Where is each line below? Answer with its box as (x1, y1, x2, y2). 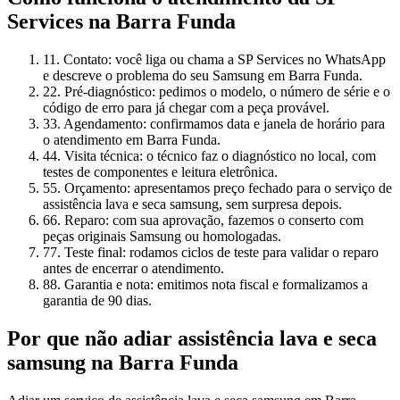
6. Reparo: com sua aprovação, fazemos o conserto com (50, 212, 363, 229)
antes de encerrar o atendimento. (43, 261, 224, 277)
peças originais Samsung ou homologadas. (43, 229, 281, 245)
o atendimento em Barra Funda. (43, 132, 221, 148)
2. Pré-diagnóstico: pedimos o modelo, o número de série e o (50, 84, 390, 100)
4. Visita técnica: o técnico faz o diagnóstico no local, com (50, 148, 376, 164)
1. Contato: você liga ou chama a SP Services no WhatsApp (49, 52, 386, 68)
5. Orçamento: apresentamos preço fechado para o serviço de (50, 180, 392, 196)
